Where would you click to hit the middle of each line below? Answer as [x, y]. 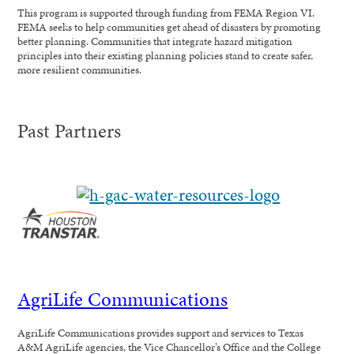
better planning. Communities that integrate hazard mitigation [155, 41]
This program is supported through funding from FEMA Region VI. [166, 12]
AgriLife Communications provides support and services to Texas [161, 332]
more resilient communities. [80, 69]
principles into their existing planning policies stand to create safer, [166, 55]
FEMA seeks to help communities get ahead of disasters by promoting [169, 26]
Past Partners [70, 130]
